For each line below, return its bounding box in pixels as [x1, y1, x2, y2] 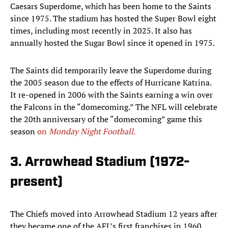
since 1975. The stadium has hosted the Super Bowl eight [10, 13, 216, 24]
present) [10, 176, 63, 190]
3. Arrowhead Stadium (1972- [10, 156, 190, 170]
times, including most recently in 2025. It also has [10, 25, 192, 37]
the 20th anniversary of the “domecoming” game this [10, 113, 202, 125]
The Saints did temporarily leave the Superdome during [10, 65, 211, 76]
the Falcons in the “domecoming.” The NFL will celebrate [10, 101, 217, 113]
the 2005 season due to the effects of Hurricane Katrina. [10, 77, 211, 89]
